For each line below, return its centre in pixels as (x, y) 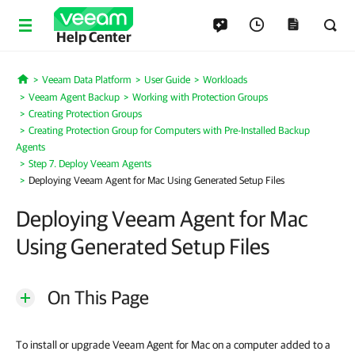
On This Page (98, 297)
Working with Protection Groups (200, 97)
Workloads (225, 80)
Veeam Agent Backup (74, 97)
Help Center (94, 37)
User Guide (167, 80)
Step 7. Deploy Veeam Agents (90, 164)
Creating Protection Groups (85, 114)
